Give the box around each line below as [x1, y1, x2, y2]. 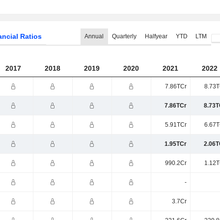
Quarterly [111, 33, 137, 40]
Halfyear [144, 33, 167, 40]
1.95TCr [164, 140, 187, 147]
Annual [84, 33, 104, 40]
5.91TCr [165, 121, 187, 128]
